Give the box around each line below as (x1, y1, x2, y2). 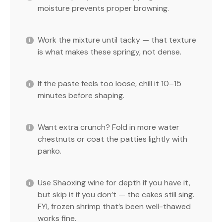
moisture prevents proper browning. (38, 2, 169, 13)
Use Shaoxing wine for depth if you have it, (38, 177, 190, 188)
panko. (38, 145, 61, 156)
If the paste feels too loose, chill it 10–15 (38, 78, 181, 89)
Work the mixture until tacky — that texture (38, 34, 196, 45)
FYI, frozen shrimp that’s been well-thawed (38, 201, 191, 212)
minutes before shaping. (38, 90, 124, 101)
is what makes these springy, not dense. (38, 46, 181, 57)
